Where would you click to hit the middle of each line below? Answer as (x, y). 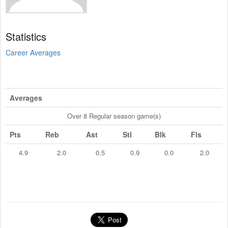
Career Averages (33, 52)
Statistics (26, 36)
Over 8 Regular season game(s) (114, 116)
